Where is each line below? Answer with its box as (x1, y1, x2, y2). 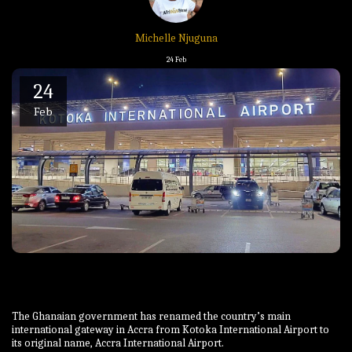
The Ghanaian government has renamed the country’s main (12, 310, 291, 324)
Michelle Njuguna (134, 31, 218, 45)
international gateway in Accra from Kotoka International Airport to (12, 323, 329, 337)
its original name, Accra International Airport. (12, 336, 224, 350)
